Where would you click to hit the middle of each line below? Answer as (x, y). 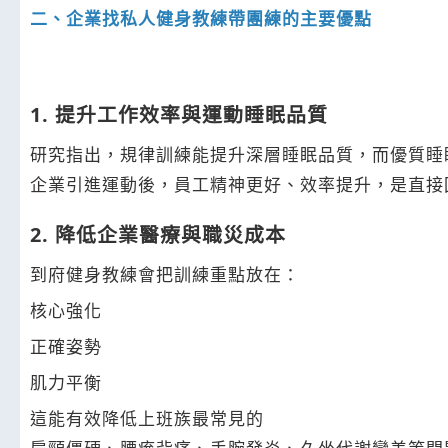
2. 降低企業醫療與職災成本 (158, 234)
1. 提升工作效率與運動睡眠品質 (179, 114)
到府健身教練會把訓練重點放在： (165, 274)
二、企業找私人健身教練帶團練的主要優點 (201, 18)
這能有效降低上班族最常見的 (147, 418)
